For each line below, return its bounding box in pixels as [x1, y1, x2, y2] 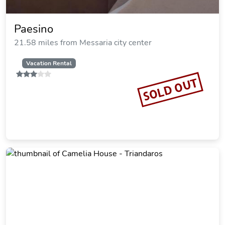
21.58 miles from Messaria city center [14, 37, 152, 48]
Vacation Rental [26, 59, 72, 67]
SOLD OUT [141, 75, 199, 103]
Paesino [14, 22, 53, 37]
